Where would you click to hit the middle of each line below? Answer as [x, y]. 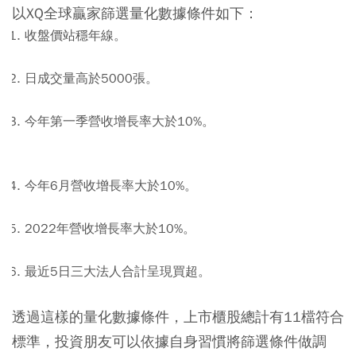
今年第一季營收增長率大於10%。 [119, 122]
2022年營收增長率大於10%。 [110, 229]
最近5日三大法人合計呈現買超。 [117, 272]
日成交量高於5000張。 [91, 79]
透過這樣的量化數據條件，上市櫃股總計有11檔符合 [178, 317]
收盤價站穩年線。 [75, 36]
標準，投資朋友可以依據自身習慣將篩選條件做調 [169, 341]
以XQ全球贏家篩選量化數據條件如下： [135, 13]
